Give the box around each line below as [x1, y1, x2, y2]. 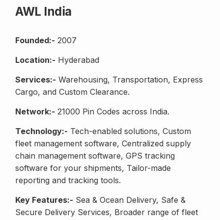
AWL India [15, 4, 72, 19]
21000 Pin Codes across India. [55, 107, 169, 117]
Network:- [15, 107, 55, 117]
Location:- [15, 55, 55, 65]
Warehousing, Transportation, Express [56, 75, 203, 85]
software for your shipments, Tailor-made [15, 163, 171, 173]
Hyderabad [55, 55, 99, 65]
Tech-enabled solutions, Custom [68, 126, 191, 137]
